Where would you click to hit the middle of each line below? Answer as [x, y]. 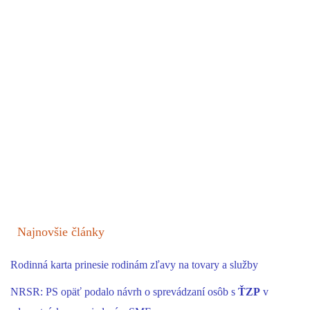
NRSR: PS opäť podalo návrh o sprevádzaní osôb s [124, 292]
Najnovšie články [61, 231]
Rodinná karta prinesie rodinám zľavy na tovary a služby [134, 265]
